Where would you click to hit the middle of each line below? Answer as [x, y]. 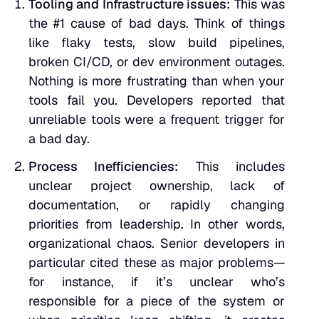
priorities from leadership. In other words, [157, 224]
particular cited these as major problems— [157, 263]
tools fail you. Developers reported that [157, 100]
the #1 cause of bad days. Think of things [157, 23]
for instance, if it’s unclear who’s [157, 282]
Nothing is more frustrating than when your [157, 81]
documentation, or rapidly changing [157, 205]
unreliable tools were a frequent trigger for [157, 120]
